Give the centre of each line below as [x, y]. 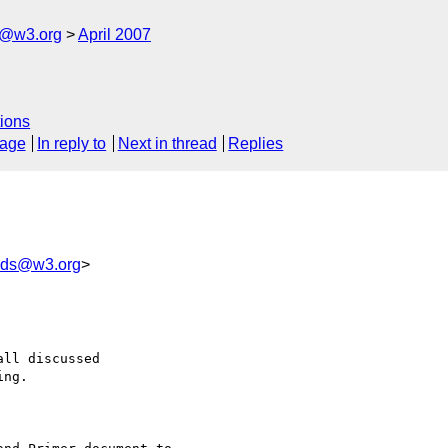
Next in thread [167, 144]
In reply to [72, 144]
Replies [256, 144]
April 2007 [114, 34]
